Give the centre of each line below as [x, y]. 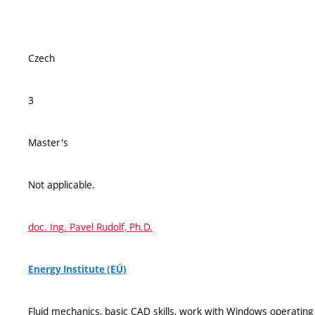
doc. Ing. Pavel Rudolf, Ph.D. [90, 227]
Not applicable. [62, 185]
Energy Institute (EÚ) [77, 269]
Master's [48, 142]
